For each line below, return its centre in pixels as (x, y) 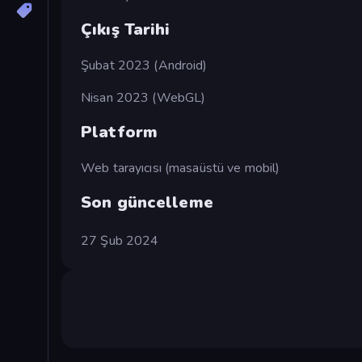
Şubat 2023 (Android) (144, 65)
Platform (120, 133)
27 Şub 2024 (120, 240)
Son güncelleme (147, 202)
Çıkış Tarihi (126, 30)
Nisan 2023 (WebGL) (143, 97)
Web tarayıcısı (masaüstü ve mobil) (181, 168)
